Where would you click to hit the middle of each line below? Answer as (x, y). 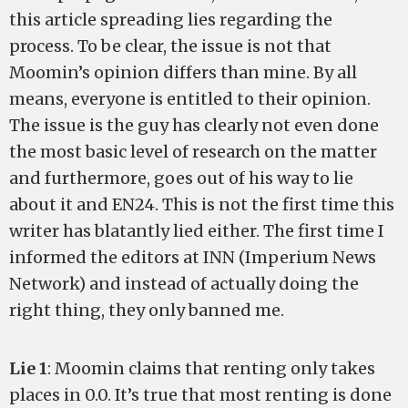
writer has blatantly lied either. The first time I (197, 231)
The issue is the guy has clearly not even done (194, 125)
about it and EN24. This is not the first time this (202, 204)
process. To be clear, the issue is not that (170, 46)
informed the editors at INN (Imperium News (193, 257)
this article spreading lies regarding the (171, 20)
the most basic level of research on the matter (193, 152)
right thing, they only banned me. (147, 310)
